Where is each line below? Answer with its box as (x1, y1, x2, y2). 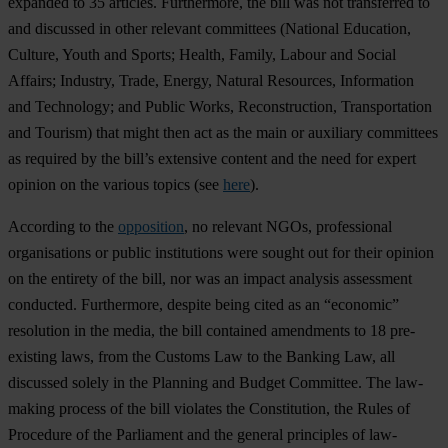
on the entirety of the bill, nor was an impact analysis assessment (8, 270, 412, 288)
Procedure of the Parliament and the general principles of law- (8, 426, 397, 444)
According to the (8, 218, 118, 236)
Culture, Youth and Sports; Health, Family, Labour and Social (8, 46, 396, 64)
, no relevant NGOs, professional (184, 218, 392, 236)
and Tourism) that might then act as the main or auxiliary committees (8, 124, 438, 142)
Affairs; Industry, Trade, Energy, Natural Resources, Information (8, 72, 414, 90)
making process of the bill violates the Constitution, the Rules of (8, 400, 410, 418)
